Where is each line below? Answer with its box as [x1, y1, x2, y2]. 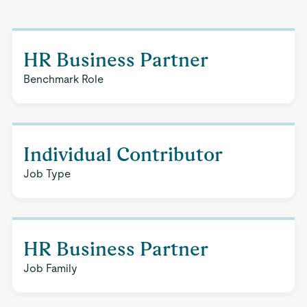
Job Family [23, 262, 77, 275]
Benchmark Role [23, 73, 103, 86]
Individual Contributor [23, 143, 223, 165]
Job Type [23, 167, 71, 180]
